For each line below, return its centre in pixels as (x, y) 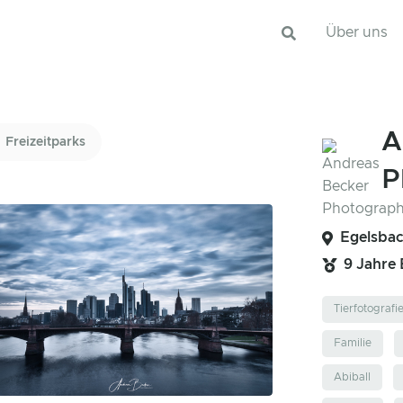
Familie (353, 343)
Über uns (357, 32)
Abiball (352, 376)
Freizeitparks (45, 142)
